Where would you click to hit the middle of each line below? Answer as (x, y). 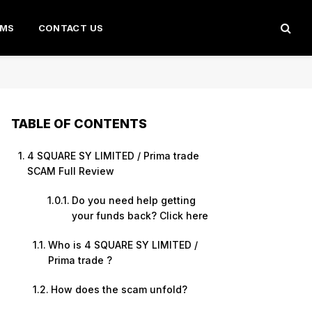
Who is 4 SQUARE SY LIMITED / (123, 245)
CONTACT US (71, 28)
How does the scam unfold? (119, 289)
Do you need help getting (133, 200)
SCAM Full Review (70, 171)
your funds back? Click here (140, 216)
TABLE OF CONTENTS (79, 124)
